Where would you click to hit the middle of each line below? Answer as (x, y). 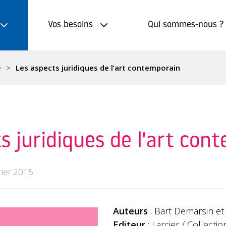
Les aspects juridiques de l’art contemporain (98, 68)
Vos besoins (70, 25)
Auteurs (130, 211)
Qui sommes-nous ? (186, 25)
